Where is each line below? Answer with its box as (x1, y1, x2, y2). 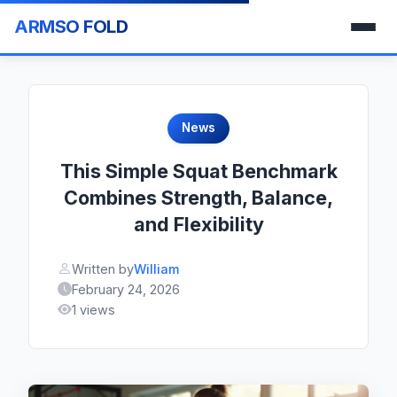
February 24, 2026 (72, 281, 180, 297)
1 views (72, 301, 115, 317)
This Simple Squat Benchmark (59, 159, 338, 183)
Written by (72, 261, 134, 276)
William (134, 261, 179, 276)
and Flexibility (133, 212, 264, 236)
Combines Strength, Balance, (64, 185, 333, 209)
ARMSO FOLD (14, 16, 128, 37)
